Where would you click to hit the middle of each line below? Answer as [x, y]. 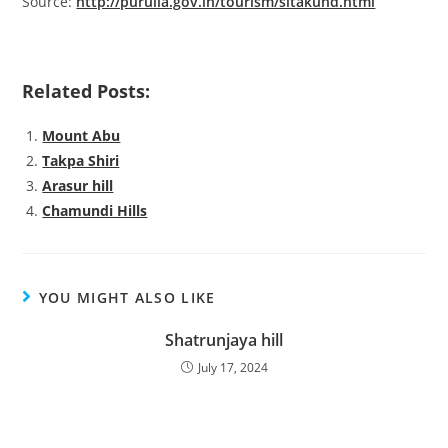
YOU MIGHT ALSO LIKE [127, 298]
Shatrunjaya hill [224, 340]
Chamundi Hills [95, 211]
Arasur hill [78, 186]
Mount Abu [81, 136]
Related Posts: [86, 91]
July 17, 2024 [232, 368]
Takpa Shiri [81, 161]
